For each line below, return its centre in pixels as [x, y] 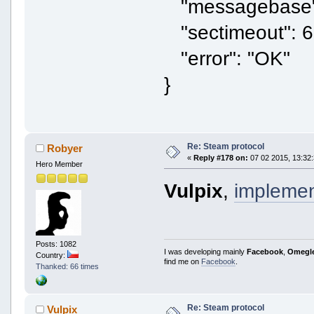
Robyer [65, 148]
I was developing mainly [206, 252]
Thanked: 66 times [67, 267]
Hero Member [59, 164]
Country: [51, 255]
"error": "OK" [227, 58]
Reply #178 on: [220, 157]
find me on [183, 262]
